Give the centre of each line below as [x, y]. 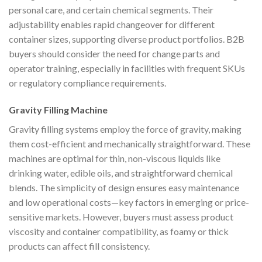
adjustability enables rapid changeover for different [112, 25]
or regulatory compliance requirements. [87, 83]
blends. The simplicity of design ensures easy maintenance [124, 188]
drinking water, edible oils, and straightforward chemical [121, 173]
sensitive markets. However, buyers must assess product [121, 217]
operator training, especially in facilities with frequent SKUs [127, 68]
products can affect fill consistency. [79, 246]
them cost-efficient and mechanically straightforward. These [130, 144]
